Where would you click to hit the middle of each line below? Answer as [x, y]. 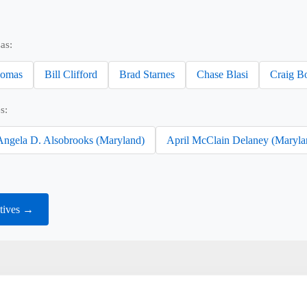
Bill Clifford [71, 75]
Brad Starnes [147, 75]
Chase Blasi [223, 75]
